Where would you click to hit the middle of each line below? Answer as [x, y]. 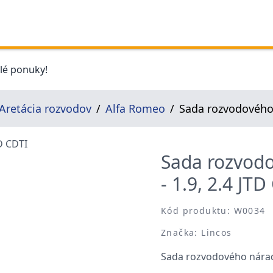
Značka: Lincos [197, 232]
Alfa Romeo [135, 108]
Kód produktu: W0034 [213, 211]
